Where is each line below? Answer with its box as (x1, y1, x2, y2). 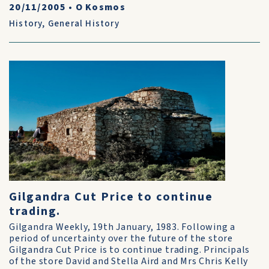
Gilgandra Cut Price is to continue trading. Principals (9, 243, 250, 256)
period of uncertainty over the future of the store (9, 232, 233, 245)
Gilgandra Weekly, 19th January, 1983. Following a (9, 220, 236, 234)
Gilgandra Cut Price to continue (9, 189, 213, 205)
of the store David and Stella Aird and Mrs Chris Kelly (9, 255, 249, 268)
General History (47, 17, 119, 30)
